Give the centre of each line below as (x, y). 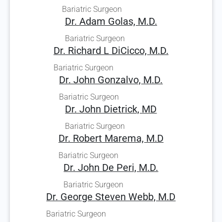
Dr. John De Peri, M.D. (111, 167)
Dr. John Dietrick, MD (111, 109)
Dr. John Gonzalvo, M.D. (111, 80)
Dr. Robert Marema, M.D (111, 138)
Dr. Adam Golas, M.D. (111, 21)
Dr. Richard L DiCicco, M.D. (111, 51)
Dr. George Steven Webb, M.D (111, 197)
